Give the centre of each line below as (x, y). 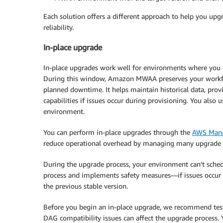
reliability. (58, 27)
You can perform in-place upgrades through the (118, 132)
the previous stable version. (86, 186)
